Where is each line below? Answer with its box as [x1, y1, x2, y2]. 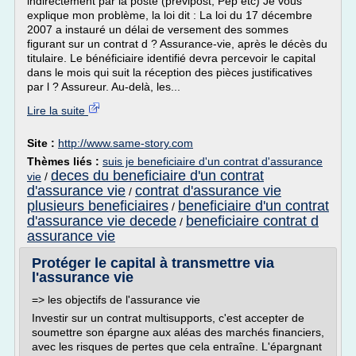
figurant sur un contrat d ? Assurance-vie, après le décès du [27, 37, 327, 50]
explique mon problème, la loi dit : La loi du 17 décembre [27, 9, 312, 21]
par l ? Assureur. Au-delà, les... [27, 80, 180, 93]
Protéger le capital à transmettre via [32, 255, 274, 271]
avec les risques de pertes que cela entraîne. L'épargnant [32, 340, 322, 353]
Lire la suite [27, 104, 88, 117]
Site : [27, 137, 58, 149]
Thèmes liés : [27, 155, 103, 168]
